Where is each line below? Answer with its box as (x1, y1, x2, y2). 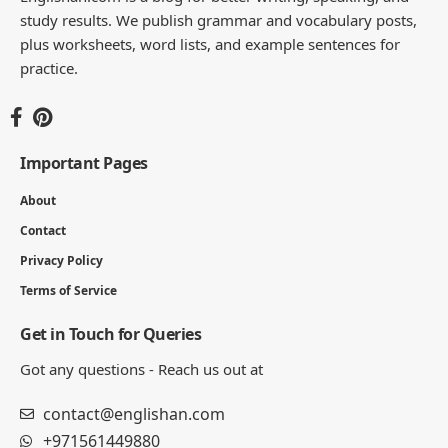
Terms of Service (20, 281, 117, 299)
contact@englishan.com (42, 402, 225, 425)
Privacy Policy (20, 251, 103, 269)
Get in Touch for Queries (20, 322, 201, 345)
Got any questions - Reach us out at (20, 358, 263, 379)
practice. (20, 57, 78, 78)
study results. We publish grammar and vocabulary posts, (20, 9, 417, 30)
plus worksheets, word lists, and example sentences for (20, 33, 400, 54)
